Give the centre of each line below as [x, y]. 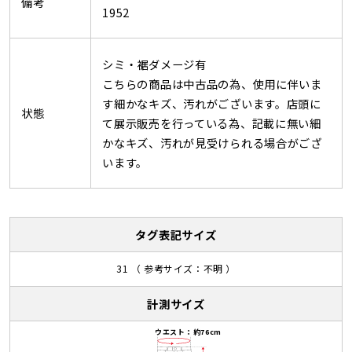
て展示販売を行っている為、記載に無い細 [212, 123]
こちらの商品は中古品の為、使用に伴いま [212, 83]
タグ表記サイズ [176, 234]
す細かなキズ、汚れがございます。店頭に [212, 103]
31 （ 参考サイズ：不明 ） [176, 269]
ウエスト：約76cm [188, 332]
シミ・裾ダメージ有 [154, 64]
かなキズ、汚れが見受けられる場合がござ [212, 142]
